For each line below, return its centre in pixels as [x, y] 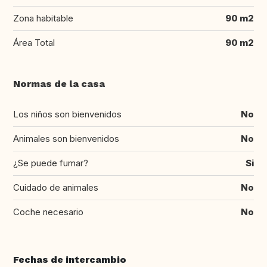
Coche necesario [48, 212]
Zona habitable [43, 18]
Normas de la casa [59, 84]
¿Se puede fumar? [51, 163]
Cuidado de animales [56, 188]
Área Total [34, 43]
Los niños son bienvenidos [67, 114]
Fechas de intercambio [70, 260]
